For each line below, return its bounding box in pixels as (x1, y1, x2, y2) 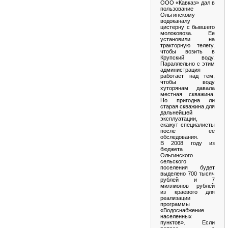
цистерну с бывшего (160, 23, 215, 30)
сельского (160, 158, 186, 164)
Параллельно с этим (160, 60, 215, 67)
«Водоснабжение (160, 207, 204, 213)
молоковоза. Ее (160, 30, 215, 36)
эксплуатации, (160, 115, 197, 122)
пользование (160, 5, 193, 12)
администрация (160, 66, 201, 73)
